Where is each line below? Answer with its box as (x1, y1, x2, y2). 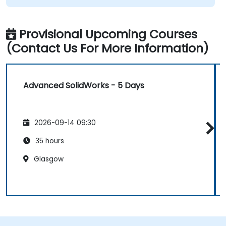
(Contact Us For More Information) (6, 40, 209, 57)
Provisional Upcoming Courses (19, 26, 197, 43)
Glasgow (32, 154, 64, 164)
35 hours (33, 136, 64, 146)
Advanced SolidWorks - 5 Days (23, 80, 144, 92)
